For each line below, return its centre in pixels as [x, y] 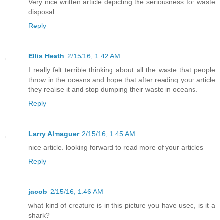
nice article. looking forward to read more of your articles [116, 147]
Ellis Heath [46, 56]
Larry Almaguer [54, 133]
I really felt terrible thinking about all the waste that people [122, 69]
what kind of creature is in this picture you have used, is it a [122, 205]
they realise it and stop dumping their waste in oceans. [113, 89]
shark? [39, 215]
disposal [41, 12]
